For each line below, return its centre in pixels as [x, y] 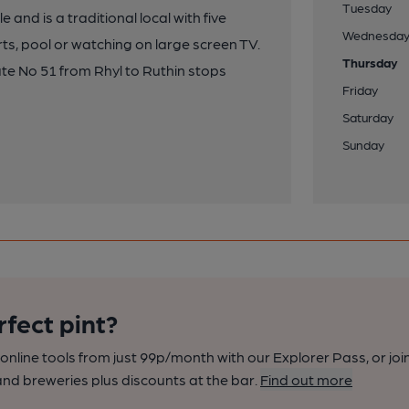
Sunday [364, 144]
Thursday [371, 62]
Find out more [306, 379]
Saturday [368, 117]
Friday [361, 89]
